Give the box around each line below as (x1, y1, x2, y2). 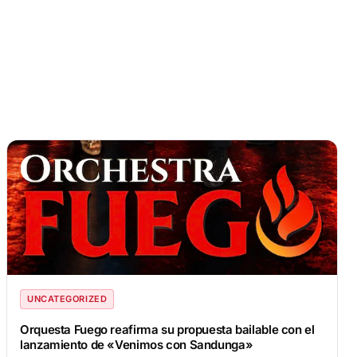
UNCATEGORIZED (27, 293, 108, 305)
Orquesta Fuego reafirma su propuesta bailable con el (20, 322, 315, 338)
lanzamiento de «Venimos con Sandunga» (20, 337, 253, 353)
